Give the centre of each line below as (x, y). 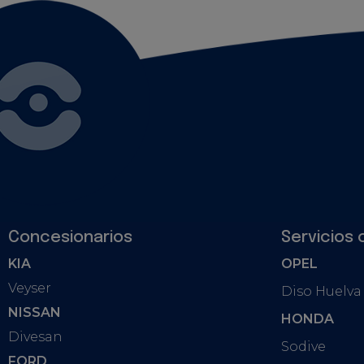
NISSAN (35, 312)
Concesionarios (70, 237)
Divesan (35, 336)
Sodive (303, 346)
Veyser (30, 288)
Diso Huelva (321, 291)
